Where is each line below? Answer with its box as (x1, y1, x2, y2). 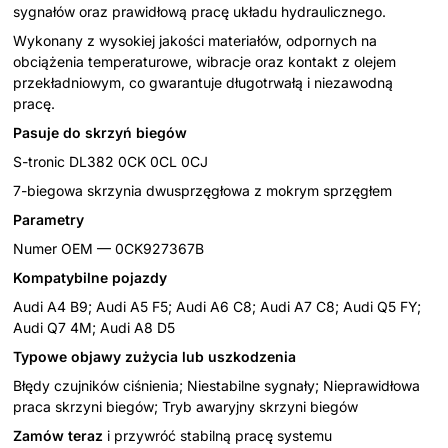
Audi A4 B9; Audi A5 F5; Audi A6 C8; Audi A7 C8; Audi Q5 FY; (13, 297, 421, 315)
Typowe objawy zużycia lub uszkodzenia (13, 347, 296, 365)
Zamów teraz (13, 426, 103, 444)
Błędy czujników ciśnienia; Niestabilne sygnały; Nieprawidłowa (13, 376, 420, 394)
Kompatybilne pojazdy (13, 268, 167, 286)
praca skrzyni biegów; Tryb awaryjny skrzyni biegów (13, 397, 358, 415)
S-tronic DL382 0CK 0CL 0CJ (13, 152, 208, 170)
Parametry (13, 210, 84, 228)
